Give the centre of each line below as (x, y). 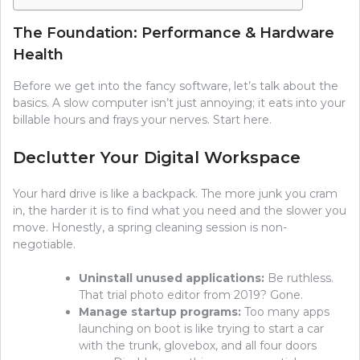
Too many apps (285, 311)
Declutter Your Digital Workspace (157, 157)
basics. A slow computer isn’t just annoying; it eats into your (179, 102)
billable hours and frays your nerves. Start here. (142, 119)
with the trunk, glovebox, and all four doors (198, 345)
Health (38, 54)
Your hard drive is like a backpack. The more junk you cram (175, 193)
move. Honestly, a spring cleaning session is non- (150, 227)
